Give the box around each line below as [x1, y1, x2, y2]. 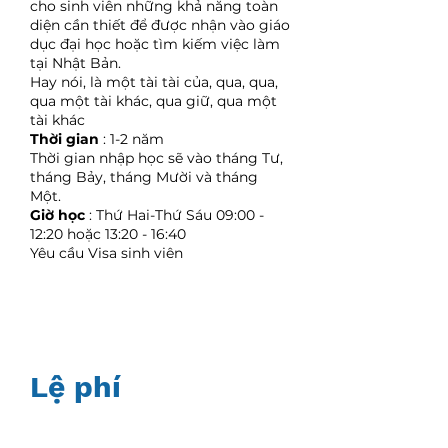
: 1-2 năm [99, 130, 164, 148]
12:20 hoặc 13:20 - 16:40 [30, 225, 186, 243]
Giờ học [30, 206, 85, 224]
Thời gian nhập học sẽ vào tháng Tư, [30, 149, 283, 167]
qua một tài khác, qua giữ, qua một [30, 92, 277, 110]
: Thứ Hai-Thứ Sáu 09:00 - [85, 206, 264, 224]
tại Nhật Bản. [30, 54, 121, 72]
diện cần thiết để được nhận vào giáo [30, 16, 290, 34]
